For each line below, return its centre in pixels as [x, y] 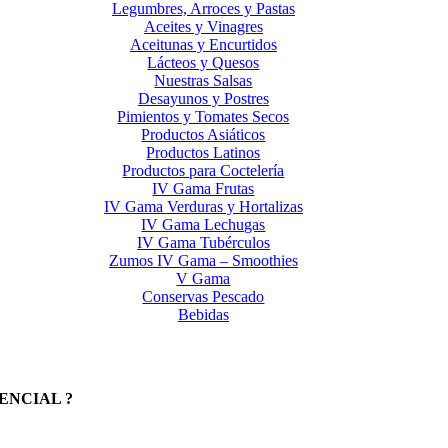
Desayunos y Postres [203, 98]
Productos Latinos [203, 152]
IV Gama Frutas [203, 188]
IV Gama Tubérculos [203, 242]
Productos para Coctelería [203, 170]
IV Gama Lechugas [203, 224]
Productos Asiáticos [203, 134]
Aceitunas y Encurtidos [203, 44]
